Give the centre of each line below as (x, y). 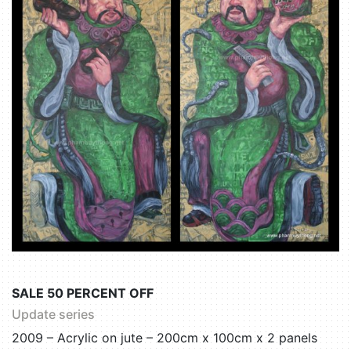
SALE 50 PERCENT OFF (83, 293)
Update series (53, 315)
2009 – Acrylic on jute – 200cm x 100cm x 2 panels (165, 338)
